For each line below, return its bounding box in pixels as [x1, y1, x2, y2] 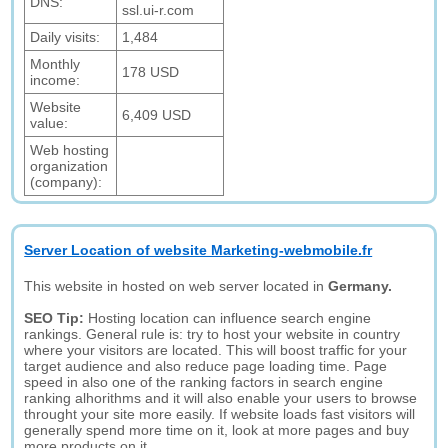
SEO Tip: [24, 310, 89, 326]
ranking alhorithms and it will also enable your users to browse [24, 390, 418, 406]
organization [30, 158, 109, 174]
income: [30, 72, 81, 88]
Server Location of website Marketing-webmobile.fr [24, 242, 373, 258]
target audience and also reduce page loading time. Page [24, 358, 388, 374]
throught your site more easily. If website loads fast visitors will [24, 406, 416, 422]
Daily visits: [30, 29, 101, 45]
